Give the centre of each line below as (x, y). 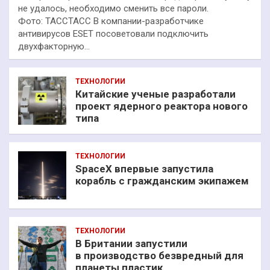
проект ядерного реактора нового (162, 106)
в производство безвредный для (159, 256)
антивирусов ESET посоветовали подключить (113, 34)
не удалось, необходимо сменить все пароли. (113, 9)
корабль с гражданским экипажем (162, 181)
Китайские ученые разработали (155, 94)
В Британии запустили (131, 244)
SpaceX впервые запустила (144, 169)
